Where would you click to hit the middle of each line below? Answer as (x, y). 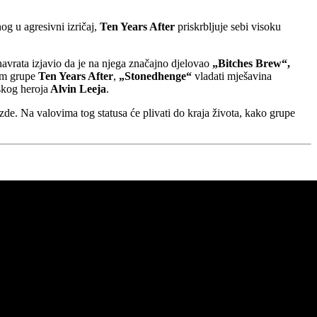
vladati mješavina (232, 76)
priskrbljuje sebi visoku (228, 26)
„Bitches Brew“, (251, 63)
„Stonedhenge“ (155, 76)
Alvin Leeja (77, 88)
